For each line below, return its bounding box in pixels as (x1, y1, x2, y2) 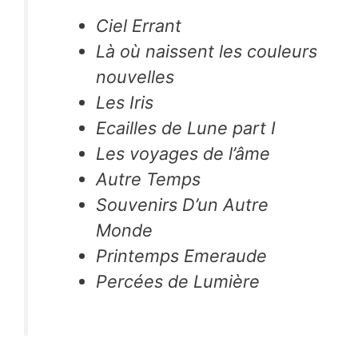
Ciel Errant (95, 14, 181, 36)
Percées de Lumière (95, 270, 260, 292)
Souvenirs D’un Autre (95, 193, 268, 215)
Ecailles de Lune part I (95, 117, 276, 138)
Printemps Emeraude (95, 245, 267, 266)
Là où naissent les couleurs (95, 40, 317, 62)
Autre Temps (95, 168, 201, 189)
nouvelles (95, 66, 174, 87)
